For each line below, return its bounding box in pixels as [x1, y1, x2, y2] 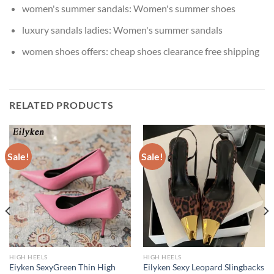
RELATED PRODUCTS [9, 99, 114, 111]
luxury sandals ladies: [21, 23, 113, 35]
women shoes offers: [21, 45, 110, 57]
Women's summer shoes [133, 2, 235, 15]
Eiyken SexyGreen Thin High [9, 262, 116, 273]
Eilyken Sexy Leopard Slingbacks [143, 262, 264, 273]
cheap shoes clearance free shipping [109, 45, 259, 57]
